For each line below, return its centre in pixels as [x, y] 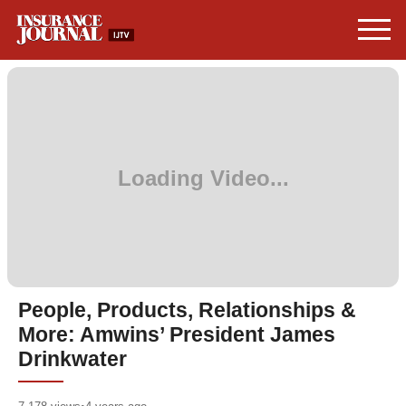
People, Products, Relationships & [187, 310]
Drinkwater [72, 359]
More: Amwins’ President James [177, 335]
